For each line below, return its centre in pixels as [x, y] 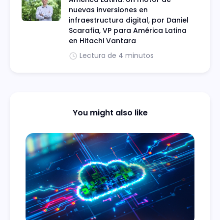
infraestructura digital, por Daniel [129, 20]
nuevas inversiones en [108, 10]
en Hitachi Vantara [102, 41]
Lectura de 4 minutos [117, 56]
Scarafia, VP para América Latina [128, 31]
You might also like [110, 113]
